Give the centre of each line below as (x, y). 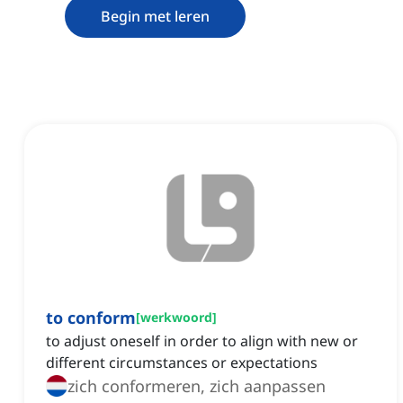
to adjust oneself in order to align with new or (202, 341)
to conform (91, 318)
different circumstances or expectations (182, 363)
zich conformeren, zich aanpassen (268, 386)
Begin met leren (155, 17)
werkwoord (176, 318)
